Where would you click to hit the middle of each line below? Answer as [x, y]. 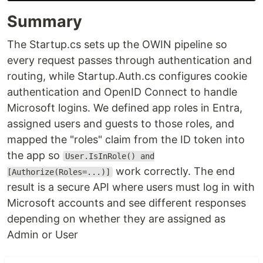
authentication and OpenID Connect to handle [122, 92]
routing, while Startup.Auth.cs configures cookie [127, 76]
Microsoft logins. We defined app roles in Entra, [125, 107]
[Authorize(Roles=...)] [59, 172]
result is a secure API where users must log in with [131, 187]
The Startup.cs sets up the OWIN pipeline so [117, 44]
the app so [35, 155]
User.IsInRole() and [109, 156]
